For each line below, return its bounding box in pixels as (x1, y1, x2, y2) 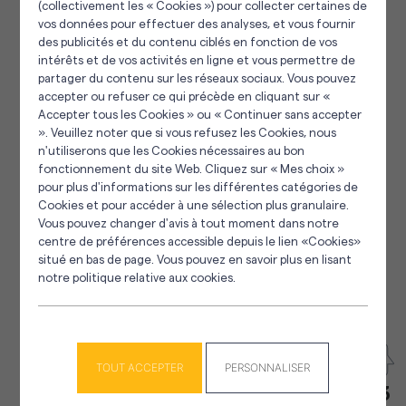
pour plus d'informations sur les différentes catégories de (38, 180, 359, 193)
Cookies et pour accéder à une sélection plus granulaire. (38, 198, 350, 211)
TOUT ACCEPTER (96, 360, 183, 374)
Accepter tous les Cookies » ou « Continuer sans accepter (38, 108, 362, 121)
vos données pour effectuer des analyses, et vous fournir (38, 17, 356, 30)
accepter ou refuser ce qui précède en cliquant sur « (38, 90, 331, 102)
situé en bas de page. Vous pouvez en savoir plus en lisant (38, 253, 353, 266)
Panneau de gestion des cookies (202, 142, 394, 155)
